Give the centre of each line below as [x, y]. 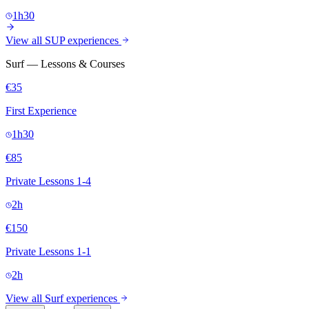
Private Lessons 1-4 [48, 181]
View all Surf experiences [61, 298]
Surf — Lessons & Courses [65, 64]
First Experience [41, 111]
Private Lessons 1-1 [48, 251]
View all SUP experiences [62, 40]
